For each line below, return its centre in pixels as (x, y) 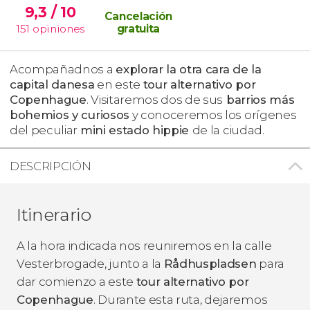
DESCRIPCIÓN (51, 166)
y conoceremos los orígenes (213, 115)
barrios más (259, 99)
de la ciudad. (228, 130)
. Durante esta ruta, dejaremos (180, 299)
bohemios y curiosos (70, 115)
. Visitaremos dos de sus (155, 99)
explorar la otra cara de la (189, 69)
